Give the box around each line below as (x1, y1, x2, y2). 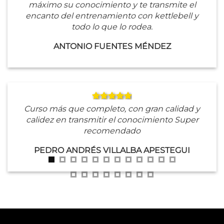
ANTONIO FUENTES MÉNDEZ (53, 41, 171, 51)
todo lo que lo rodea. (71, 21, 152, 31)
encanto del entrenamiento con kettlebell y (25, 10, 198, 20)
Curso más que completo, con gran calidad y (24, 103, 200, 113)
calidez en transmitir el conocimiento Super (25, 114, 198, 124)
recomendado (83, 125, 140, 135)
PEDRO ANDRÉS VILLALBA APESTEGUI (34, 145, 190, 155)
